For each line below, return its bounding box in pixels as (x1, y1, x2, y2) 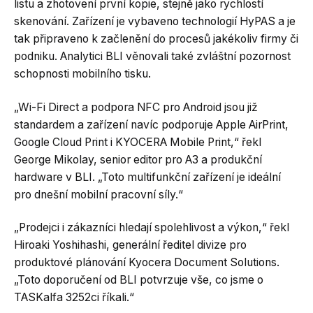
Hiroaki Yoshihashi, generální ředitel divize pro (14, 238, 247, 252)
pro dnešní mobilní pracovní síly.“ (14, 187, 183, 201)
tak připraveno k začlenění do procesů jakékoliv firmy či (14, 32, 298, 45)
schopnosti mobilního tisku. (14, 67, 151, 80)
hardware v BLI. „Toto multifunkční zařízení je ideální (14, 170, 281, 184)
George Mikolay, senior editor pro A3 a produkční (14, 152, 262, 166)
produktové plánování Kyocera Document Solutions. (14, 256, 279, 269)
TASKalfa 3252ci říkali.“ (14, 291, 134, 304)
